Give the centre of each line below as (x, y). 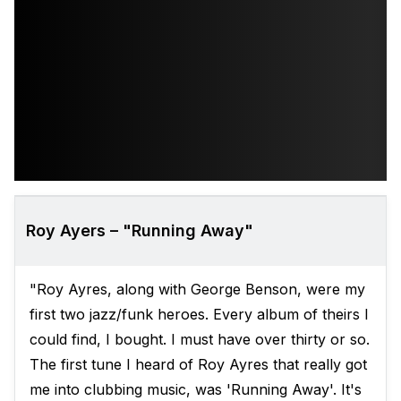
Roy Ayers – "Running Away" (140, 231)
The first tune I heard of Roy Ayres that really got (198, 365)
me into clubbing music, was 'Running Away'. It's (196, 390)
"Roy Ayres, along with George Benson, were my (197, 290)
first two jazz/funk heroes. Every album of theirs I (199, 315)
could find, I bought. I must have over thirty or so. (200, 340)
